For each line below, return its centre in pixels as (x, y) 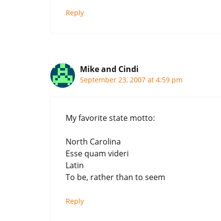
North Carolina (93, 141)
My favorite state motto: (110, 118)
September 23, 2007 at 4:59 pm (131, 79)
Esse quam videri (97, 153)
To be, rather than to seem (115, 177)
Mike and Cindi (109, 69)
